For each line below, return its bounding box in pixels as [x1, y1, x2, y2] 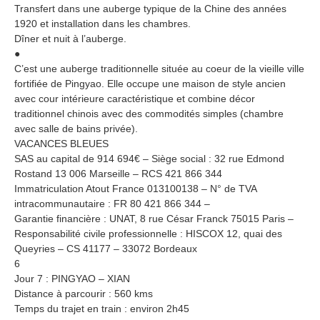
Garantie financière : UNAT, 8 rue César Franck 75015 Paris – [14, 212, 294, 224]
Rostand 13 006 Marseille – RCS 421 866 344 [14, 167, 222, 179]
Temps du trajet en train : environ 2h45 [14, 302, 189, 314]
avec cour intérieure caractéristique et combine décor [14, 92, 255, 104]
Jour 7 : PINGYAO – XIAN [14, 272, 130, 284]
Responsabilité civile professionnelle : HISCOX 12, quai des [14, 227, 282, 239]
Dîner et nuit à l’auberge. [14, 32, 126, 44]
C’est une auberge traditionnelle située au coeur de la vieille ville [14, 62, 304, 74]
